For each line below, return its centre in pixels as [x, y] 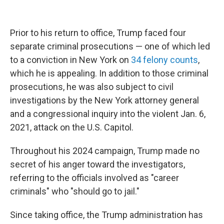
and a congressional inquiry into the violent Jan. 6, [108, 114]
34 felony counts [164, 60]
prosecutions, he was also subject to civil [92, 87]
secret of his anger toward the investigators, [97, 164]
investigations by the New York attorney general [104, 100]
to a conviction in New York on [70, 60]
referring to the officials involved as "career [94, 178]
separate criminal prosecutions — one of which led [110, 46]
